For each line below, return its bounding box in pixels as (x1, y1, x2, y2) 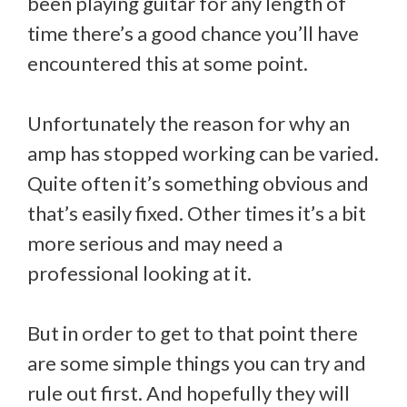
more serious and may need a (27, 231, 283, 255)
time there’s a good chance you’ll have (27, 21, 359, 45)
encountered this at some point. (27, 51, 308, 75)
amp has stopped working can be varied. (27, 141, 379, 165)
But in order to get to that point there (27, 321, 358, 345)
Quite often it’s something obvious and (27, 171, 369, 195)
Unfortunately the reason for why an (27, 111, 350, 135)
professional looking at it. (27, 261, 252, 285)
